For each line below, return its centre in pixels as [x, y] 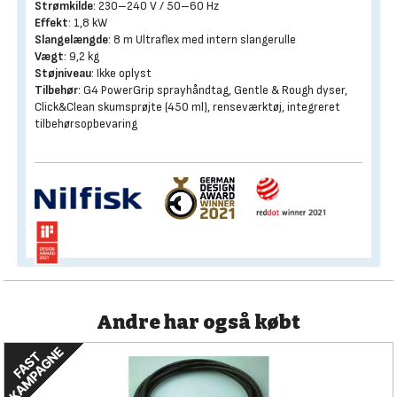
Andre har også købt [198, 322]
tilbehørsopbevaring [86, 124]
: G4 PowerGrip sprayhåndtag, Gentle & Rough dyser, [213, 90]
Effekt [51, 23]
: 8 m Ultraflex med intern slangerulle [202, 39]
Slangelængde [71, 39]
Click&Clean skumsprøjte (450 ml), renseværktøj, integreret [187, 107]
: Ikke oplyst [121, 73]
